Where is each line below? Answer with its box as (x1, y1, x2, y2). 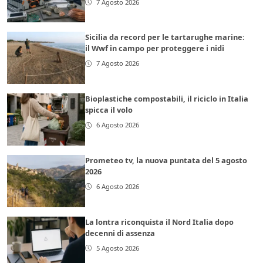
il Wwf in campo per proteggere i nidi (85, 43, 225, 54)
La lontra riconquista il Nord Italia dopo (85, 217, 234, 228)
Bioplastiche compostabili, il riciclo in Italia (85, 93, 249, 104)
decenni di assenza (85, 228, 156, 239)
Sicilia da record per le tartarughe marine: (85, 32, 245, 43)
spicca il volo (85, 104, 133, 116)
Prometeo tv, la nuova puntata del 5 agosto (85, 155, 248, 166)
